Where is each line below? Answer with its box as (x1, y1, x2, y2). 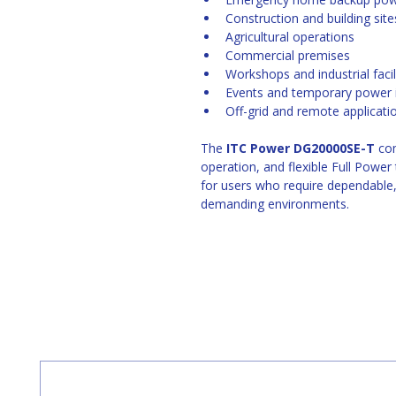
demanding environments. (201, 195, 353, 212)
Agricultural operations (225, 28, 354, 45)
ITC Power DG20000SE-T (226, 140, 375, 156)
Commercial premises (225, 47, 350, 64)
